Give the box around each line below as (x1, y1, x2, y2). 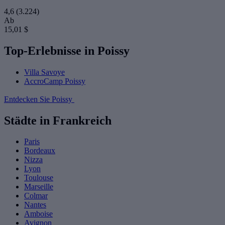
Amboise (24, 209, 53, 218)
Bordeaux (24, 146, 55, 155)
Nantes (24, 200, 46, 209)
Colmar (24, 191, 48, 200)
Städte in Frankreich (4, 114, 111, 127)
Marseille (24, 182, 53, 191)
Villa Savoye (24, 67, 65, 76)
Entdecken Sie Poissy (4, 94, 74, 103)
